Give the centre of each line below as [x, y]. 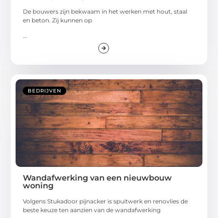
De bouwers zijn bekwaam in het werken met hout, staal [105, 11]
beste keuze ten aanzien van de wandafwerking [92, 210]
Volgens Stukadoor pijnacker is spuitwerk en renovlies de [106, 201]
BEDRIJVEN [45, 91]
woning [38, 185]
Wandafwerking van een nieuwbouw [98, 178]
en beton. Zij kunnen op [58, 20]
